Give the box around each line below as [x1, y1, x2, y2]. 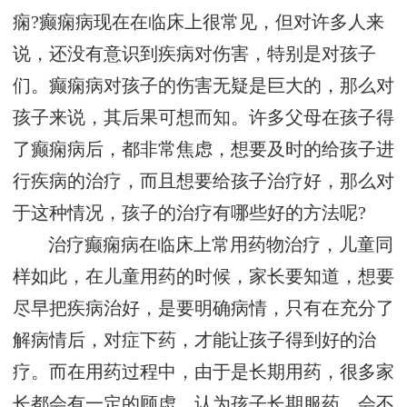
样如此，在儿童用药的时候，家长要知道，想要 [13, 267, 394, 287]
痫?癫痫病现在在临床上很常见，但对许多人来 [13, 13, 384, 33]
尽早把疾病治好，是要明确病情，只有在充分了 [13, 299, 394, 319]
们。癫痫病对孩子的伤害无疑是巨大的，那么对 [13, 76, 394, 96]
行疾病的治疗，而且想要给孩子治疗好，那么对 [13, 172, 394, 192]
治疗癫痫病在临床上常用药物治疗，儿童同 [48, 235, 394, 255]
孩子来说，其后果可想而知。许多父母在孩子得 [13, 108, 394, 128]
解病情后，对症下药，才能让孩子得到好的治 [13, 331, 376, 351]
